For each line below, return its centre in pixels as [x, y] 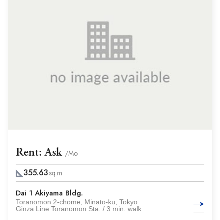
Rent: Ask [40, 152]
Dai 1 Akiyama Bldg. [49, 193]
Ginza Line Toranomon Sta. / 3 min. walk [79, 209]
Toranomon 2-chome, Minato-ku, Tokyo [77, 202]
